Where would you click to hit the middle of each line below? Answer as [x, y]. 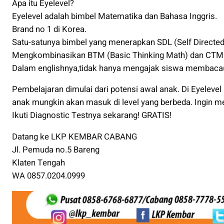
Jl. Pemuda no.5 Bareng [56, 150]
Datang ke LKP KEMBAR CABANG [74, 137]
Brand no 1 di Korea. [49, 29]
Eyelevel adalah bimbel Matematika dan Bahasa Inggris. [114, 16]
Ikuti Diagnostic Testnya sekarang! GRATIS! [92, 115]
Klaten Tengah [38, 163]
